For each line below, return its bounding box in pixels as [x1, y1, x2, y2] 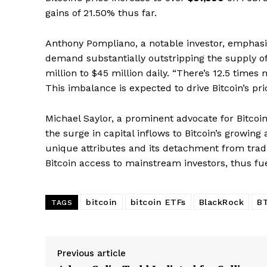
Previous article [57, 248, 126, 259]
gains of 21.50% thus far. [45, 7, 157, 19]
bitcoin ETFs [130, 197, 186, 207]
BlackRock [198, 197, 244, 207]
